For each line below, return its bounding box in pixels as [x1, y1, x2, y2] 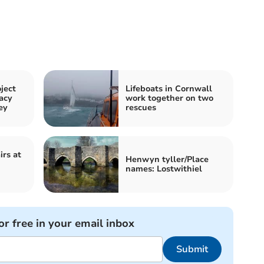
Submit [176, 242, 208, 256]
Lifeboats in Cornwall [126, 82, 212, 94]
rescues [126, 101, 156, 113]
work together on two [126, 92, 213, 104]
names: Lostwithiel [126, 163, 202, 174]
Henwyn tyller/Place [126, 153, 209, 165]
